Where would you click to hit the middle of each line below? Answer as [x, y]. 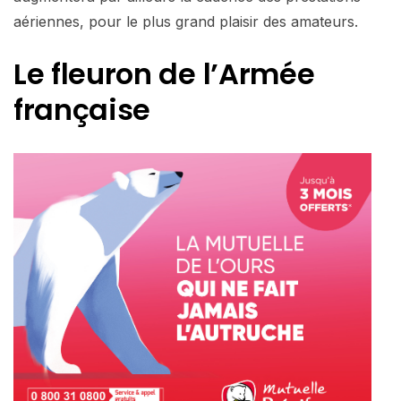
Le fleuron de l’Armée [164, 73]
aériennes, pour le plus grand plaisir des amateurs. [186, 21]
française [82, 109]
